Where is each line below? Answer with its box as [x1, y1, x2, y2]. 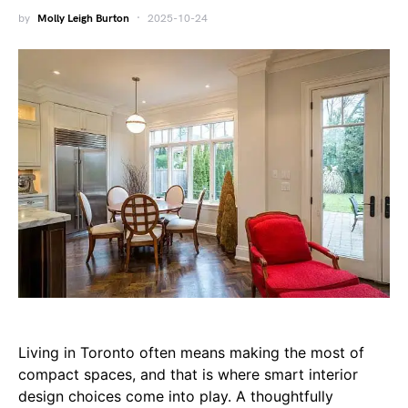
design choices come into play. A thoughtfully [18, 386, 333, 405]
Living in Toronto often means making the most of [18, 342, 364, 362]
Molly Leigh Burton [37, 12, 129, 25]
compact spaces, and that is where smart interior [18, 364, 358, 383]
